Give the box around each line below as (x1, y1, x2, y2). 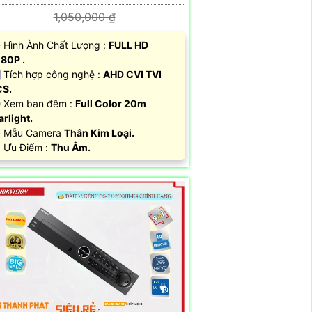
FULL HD (109, 39, 148, 52)
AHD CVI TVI (103, 68, 162, 81)
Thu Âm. (51, 141, 91, 154)
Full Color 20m (75, 97, 146, 110)
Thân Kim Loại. (64, 127, 134, 139)
